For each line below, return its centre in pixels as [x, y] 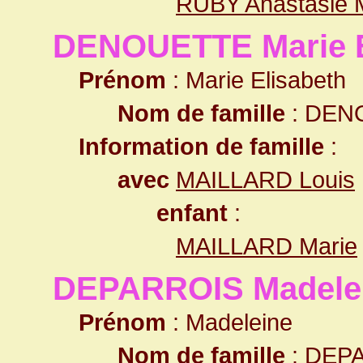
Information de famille [201, 146]
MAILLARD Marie [267, 246]
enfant [192, 213]
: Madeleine [229, 322]
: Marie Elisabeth [256, 80]
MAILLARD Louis [265, 179]
